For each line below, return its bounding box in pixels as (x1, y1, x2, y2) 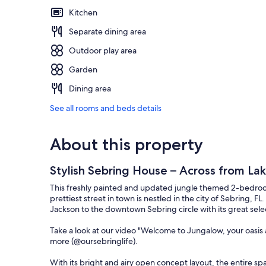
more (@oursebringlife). (50, 236, 138, 247)
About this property (50, 134, 203, 155)
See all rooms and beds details (50, 103, 161, 114)
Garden (69, 64, 97, 75)
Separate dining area (69, 26, 146, 37)
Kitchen (69, 7, 97, 18)
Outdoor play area (69, 45, 137, 56)
